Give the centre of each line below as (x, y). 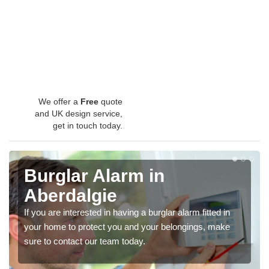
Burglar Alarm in (94, 176)
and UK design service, (79, 114)
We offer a (59, 102)
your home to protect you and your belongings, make (127, 227)
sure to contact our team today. (85, 241)
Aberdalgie (71, 196)
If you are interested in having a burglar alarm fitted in (127, 213)
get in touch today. (88, 126)
